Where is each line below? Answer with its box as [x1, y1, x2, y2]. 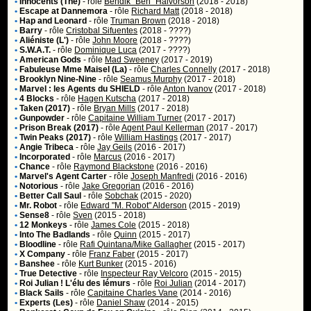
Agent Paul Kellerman [121, 123, 205, 133]
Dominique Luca [74, 45, 137, 55]
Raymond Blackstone [74, 162, 155, 171]
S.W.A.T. [19, 45, 51, 55]
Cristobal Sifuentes [66, 26, 138, 35]
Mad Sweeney [105, 55, 160, 65]
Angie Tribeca [19, 142, 74, 152]
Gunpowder [19, 113, 65, 123]
